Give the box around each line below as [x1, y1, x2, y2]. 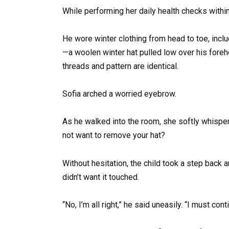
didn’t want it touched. [62, 172, 139, 182]
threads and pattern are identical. [62, 61, 178, 72]
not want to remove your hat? [62, 130, 165, 141]
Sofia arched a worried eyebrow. [62, 89, 176, 99]
